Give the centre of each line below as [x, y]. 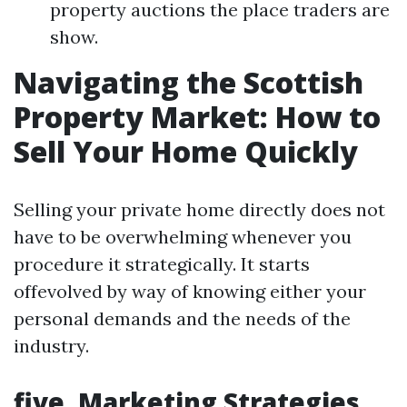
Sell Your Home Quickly [186, 152]
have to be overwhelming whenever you [183, 237]
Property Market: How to [197, 117]
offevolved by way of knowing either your [190, 292]
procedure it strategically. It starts [162, 264]
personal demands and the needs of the [182, 319]
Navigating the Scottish [189, 83]
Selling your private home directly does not [199, 210]
